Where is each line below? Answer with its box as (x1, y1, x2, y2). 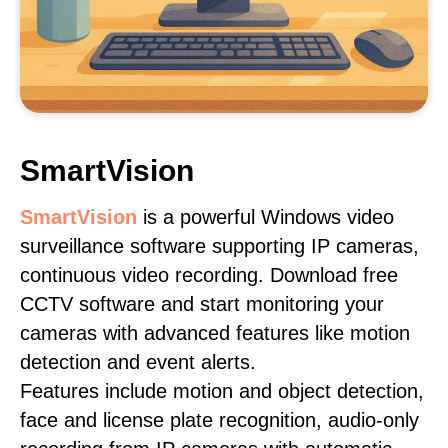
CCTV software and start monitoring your (20, 293, 384, 315)
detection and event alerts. (20, 351, 256, 373)
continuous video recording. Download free (20, 264, 398, 286)
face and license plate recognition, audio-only (20, 409, 419, 431)
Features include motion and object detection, (20, 380, 424, 402)
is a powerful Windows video (137, 206, 394, 228)
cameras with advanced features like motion (20, 322, 410, 344)
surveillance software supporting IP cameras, (20, 235, 419, 257)
